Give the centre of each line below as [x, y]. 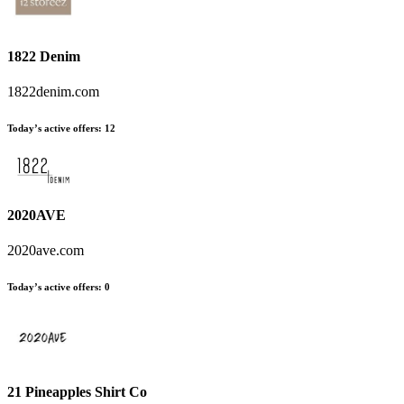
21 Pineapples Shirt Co [77, 391]
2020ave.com [46, 251]
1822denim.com [53, 91]
